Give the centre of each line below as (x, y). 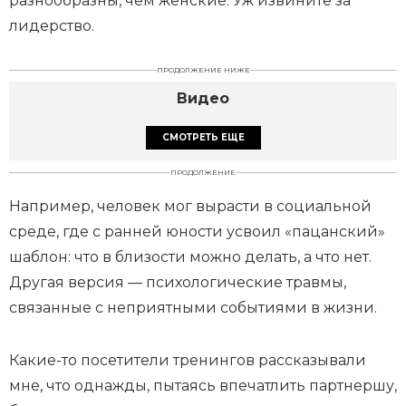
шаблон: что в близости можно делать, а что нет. (190, 257)
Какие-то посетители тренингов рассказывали (188, 360)
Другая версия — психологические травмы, (178, 282)
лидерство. (52, 26)
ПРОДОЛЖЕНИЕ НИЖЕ (203, 70)
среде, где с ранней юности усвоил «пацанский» (197, 232)
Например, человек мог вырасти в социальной (190, 206)
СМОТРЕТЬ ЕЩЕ (203, 137)
